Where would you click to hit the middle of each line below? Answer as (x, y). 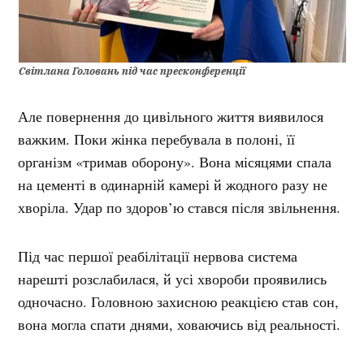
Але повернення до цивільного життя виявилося (171, 116)
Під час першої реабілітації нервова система (158, 256)
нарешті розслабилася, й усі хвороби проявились (173, 278)
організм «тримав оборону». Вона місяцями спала (175, 161)
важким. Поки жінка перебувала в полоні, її (157, 139)
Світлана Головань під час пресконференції (132, 70)
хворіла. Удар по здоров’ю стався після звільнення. (182, 207)
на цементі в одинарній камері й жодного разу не (173, 184)
